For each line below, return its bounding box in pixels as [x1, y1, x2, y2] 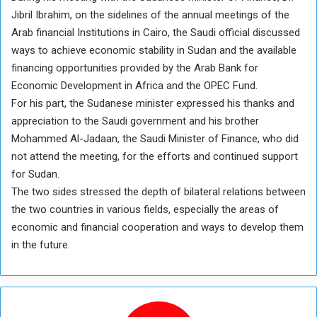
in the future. [11, 238, 70, 251]
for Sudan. [11, 167, 59, 180]
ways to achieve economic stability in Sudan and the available [11, 43, 296, 57]
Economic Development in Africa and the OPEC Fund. [11, 79, 258, 92]
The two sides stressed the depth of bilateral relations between [11, 185, 306, 198]
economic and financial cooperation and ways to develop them [11, 220, 304, 234]
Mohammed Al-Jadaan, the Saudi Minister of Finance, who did [11, 132, 299, 145]
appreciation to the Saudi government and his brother [11, 114, 259, 127]
